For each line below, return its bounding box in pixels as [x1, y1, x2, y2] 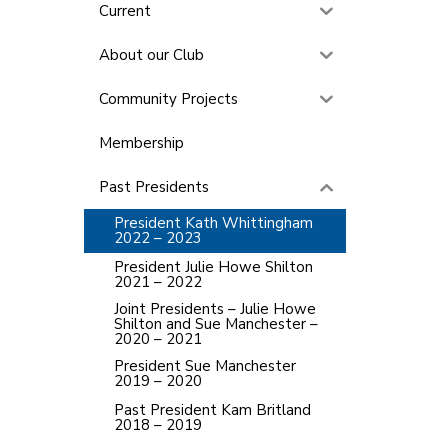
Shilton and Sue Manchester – [113, 314, 318, 334]
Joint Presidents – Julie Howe [113, 299, 316, 319]
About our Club [98, 44, 204, 65]
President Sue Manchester [113, 356, 296, 376]
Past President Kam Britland [113, 400, 311, 420]
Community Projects [98, 88, 238, 109]
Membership [98, 132, 184, 153]
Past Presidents [98, 176, 209, 197]
